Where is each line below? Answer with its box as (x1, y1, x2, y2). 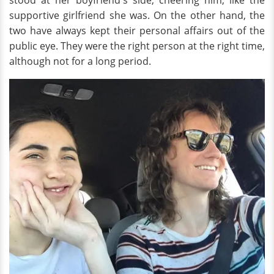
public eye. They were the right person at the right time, (9, 39, 265, 53)
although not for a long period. (9, 54, 151, 68)
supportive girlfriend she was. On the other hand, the (9, 9, 265, 23)
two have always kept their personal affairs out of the (9, 24, 265, 38)
